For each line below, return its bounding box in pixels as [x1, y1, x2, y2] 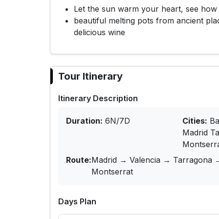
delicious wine [74, 27, 125, 38]
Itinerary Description [58, 93, 138, 104]
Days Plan [58, 197, 96, 207]
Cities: [182, 116, 208, 126]
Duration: [66, 116, 103, 126]
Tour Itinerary [58, 70, 123, 83]
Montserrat [91, 167, 133, 177]
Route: [66, 155, 91, 165]
